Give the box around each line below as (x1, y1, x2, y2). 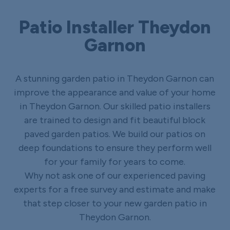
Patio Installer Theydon (19, 16, 211, 38)
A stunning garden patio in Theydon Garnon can (15, 72, 215, 84)
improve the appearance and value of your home (14, 86, 216, 98)
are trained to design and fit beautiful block (24, 114, 206, 126)
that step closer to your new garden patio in (23, 197, 207, 209)
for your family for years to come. (44, 156, 186, 167)
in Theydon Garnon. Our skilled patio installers (19, 100, 210, 112)
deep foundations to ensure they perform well (18, 142, 212, 154)
